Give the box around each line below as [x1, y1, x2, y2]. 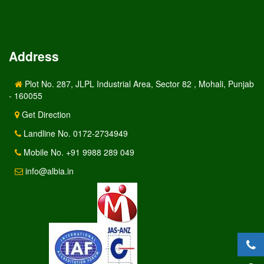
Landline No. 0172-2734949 [21, 127, 128, 139]
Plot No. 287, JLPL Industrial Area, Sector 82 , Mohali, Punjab [22, 77, 254, 90]
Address [9, 47, 59, 65]
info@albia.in [23, 164, 74, 177]
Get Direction [19, 108, 71, 120]
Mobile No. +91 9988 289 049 [21, 146, 134, 158]
